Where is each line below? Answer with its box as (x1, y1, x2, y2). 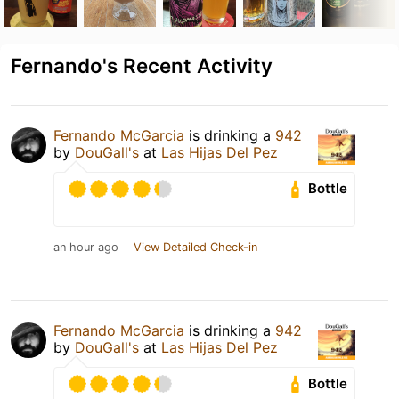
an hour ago (53, 240, 118, 254)
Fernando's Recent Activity (11, 53, 273, 77)
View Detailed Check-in (134, 240, 257, 254)
